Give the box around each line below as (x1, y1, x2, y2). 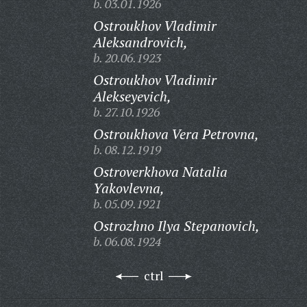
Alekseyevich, (93, 87, 171, 106)
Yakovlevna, (93, 179, 164, 197)
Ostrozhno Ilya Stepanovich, (93, 217, 260, 235)
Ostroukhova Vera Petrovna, (93, 125, 259, 143)
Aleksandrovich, (93, 33, 188, 51)
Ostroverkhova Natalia (93, 162, 228, 181)
